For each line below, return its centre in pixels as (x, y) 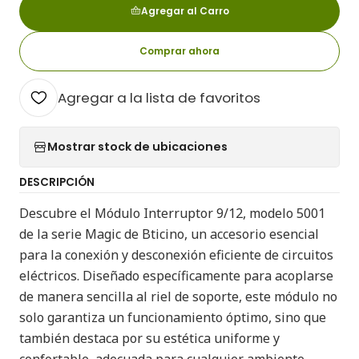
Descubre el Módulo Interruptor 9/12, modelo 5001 (172, 213)
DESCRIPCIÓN (57, 182)
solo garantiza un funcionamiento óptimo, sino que (173, 317)
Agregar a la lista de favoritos (159, 97)
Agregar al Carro (185, 10)
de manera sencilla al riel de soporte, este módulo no (178, 296)
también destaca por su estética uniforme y (149, 338)
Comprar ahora (179, 50)
